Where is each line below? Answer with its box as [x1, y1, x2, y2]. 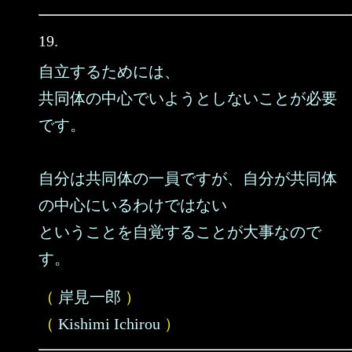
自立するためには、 [38, 63, 180, 80]
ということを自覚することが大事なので [38, 223, 321, 240]
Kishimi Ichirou [58, 315, 160, 332]
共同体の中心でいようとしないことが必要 [38, 90, 337, 107]
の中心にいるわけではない [38, 196, 227, 214]
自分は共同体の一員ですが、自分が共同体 [38, 170, 337, 187]
